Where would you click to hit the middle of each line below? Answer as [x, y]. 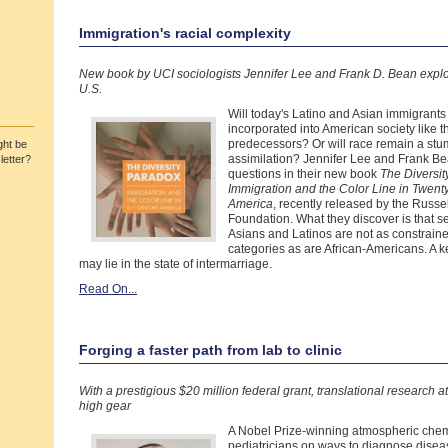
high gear [105, 406]
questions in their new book [304, 174]
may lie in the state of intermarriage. [175, 264]
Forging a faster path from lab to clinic [210, 350]
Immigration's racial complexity [185, 33]
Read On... [108, 289]
